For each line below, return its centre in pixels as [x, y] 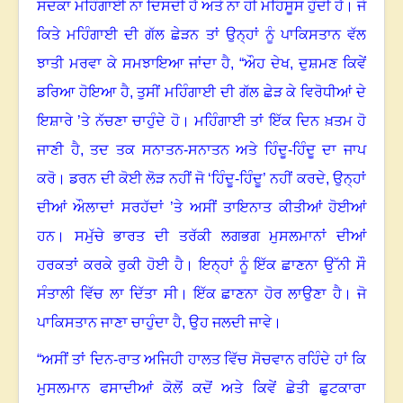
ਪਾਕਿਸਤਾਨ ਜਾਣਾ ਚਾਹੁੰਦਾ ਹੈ [109, 323]
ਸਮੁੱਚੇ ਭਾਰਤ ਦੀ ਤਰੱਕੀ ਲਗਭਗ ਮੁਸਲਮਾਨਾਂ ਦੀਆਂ [220, 237]
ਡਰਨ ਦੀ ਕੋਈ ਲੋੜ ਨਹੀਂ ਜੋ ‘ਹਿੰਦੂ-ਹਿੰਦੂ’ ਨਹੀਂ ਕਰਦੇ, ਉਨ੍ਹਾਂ [218, 179]
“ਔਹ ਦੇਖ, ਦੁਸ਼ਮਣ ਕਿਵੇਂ [303, 64]
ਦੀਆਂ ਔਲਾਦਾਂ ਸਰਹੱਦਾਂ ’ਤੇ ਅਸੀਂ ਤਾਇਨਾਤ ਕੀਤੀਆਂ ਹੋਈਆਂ [201, 208]
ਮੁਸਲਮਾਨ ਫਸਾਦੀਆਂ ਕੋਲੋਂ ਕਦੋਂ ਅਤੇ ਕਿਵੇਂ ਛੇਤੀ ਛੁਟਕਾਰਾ [201, 389]
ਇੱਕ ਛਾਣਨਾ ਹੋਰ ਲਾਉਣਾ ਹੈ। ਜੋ [277, 294]
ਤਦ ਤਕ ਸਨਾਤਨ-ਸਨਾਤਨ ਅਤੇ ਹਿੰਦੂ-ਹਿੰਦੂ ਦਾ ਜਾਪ [228, 150]
